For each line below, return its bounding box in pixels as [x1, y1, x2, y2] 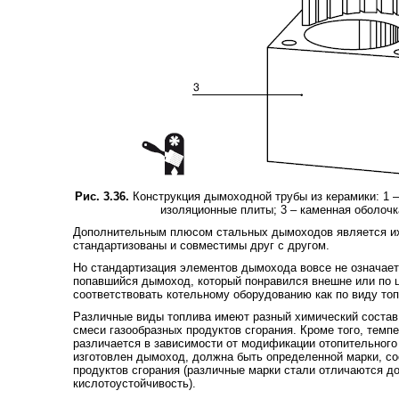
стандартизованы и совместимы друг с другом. [72, 238, 330, 252]
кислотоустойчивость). [72, 376, 196, 390]
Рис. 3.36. [75, 189, 129, 203]
